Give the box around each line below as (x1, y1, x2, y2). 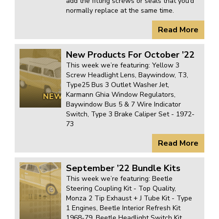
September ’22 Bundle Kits (66, 162, 180, 175)
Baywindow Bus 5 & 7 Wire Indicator (66, 100, 181, 109)
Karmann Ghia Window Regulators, (66, 90, 175, 100)
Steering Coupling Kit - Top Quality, (66, 184, 176, 194)
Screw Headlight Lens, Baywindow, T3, (66, 70, 188, 80)
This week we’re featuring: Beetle (66, 174, 173, 184)
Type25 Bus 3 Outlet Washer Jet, (66, 80, 169, 90)
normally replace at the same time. (66, 6, 174, 16)
